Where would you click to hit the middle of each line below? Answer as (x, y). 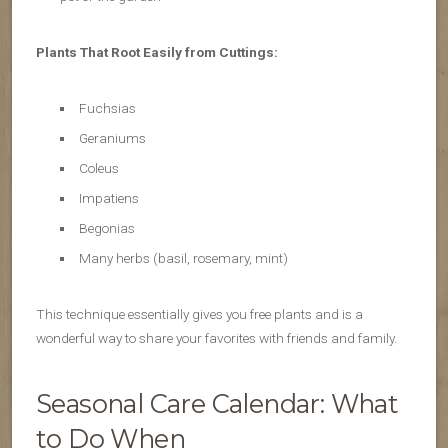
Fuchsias (107, 108)
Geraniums (112, 138)
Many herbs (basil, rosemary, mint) (183, 258)
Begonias (106, 228)
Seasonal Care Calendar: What (217, 404)
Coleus (98, 168)
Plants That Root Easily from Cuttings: (157, 52)
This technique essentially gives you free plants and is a (199, 314)
